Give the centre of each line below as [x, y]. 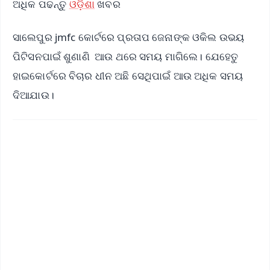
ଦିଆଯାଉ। [33, 95]
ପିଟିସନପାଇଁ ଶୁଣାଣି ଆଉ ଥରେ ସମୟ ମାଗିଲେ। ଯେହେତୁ [126, 56]
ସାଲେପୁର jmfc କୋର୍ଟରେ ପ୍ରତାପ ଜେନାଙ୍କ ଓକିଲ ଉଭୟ [129, 37]
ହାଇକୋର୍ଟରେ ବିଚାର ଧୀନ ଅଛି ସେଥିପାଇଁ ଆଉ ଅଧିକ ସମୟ [128, 75]
